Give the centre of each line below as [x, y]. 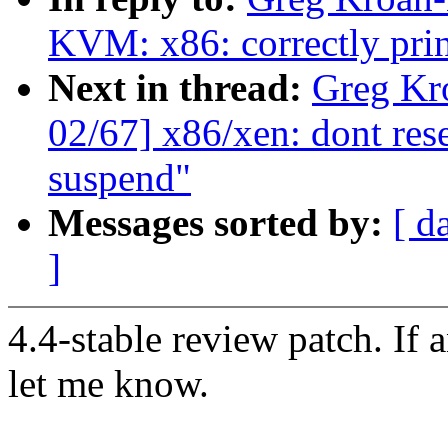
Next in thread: [180, 88]
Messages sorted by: [220, 223]
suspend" [119, 178]
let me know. [108, 384]
